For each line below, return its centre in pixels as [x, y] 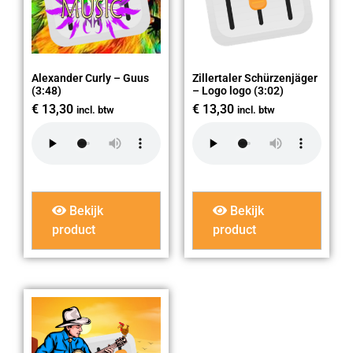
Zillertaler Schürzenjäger [255, 78]
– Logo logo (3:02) [238, 90]
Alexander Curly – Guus [90, 78]
